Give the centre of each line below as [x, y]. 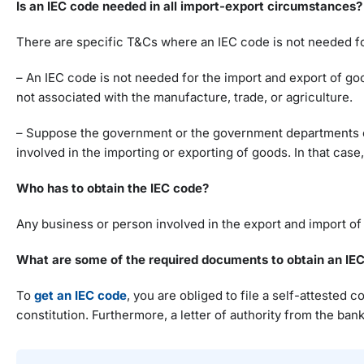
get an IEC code [80, 296]
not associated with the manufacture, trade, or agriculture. [184, 97]
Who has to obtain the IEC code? [113, 188]
